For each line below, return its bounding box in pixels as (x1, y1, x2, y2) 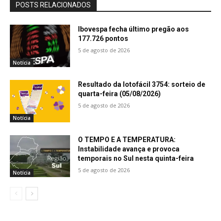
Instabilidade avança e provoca (78, 145, 180, 153)
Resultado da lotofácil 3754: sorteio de (78, 80, 206, 89)
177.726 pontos (78, 35, 129, 43)
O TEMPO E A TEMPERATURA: (78, 135, 176, 144)
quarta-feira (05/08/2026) (78, 90, 161, 98)
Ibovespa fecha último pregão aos (78, 25, 189, 34)
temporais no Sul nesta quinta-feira (78, 154, 194, 162)
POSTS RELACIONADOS (16, 1, 91, 9)
